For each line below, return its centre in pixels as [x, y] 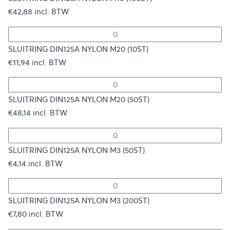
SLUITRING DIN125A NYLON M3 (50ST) [76, 150]
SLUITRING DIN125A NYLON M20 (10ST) [78, 49]
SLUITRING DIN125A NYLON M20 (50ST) [79, 100]
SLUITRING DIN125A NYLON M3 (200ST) [79, 201]
